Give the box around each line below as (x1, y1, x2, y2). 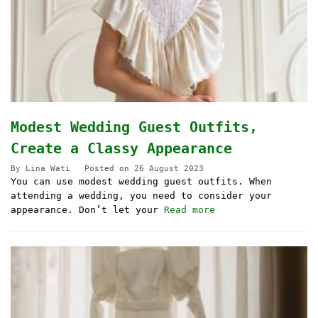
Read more (164, 204, 215, 215)
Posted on (84, 163, 134, 173)
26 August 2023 (134, 163, 204, 173)
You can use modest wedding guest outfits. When (11, 175, 272, 187)
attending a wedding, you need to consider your (11, 190, 272, 201)
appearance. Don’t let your (11, 204, 164, 215)
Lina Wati (26, 163, 70, 173)
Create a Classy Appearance (11, 139, 232, 157)
